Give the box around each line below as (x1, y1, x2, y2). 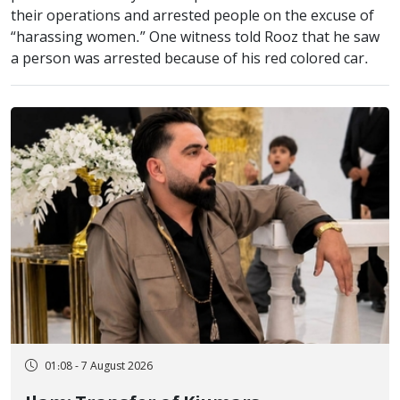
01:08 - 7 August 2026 (45, 360, 153, 374)
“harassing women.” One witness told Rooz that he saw (11, 29, 379, 47)
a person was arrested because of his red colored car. (11, 50, 369, 69)
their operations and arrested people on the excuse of (11, 7, 374, 26)
